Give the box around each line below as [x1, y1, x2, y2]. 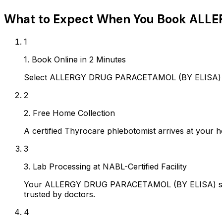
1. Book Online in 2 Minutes [24, 54, 126, 64]
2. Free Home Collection [24, 108, 115, 118]
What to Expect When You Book [4, 11, 189, 27]
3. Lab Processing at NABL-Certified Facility [24, 161, 187, 171]
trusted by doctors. [24, 189, 95, 199]
